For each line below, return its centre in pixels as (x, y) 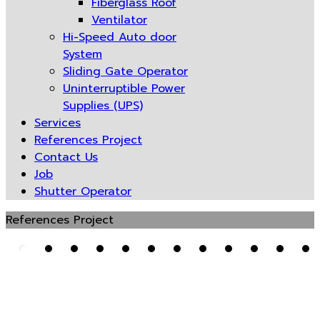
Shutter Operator (83, 191)
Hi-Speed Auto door (120, 37)
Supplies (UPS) (103, 106)
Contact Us (66, 157)
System (82, 54)
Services (57, 123)
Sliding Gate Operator (125, 71)
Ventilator (119, 20)
